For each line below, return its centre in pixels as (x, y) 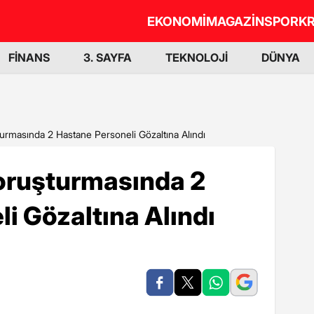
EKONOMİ (177, 21)
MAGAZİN (235, 21)
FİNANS (29, 57)
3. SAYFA (108, 57)
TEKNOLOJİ (197, 57)
